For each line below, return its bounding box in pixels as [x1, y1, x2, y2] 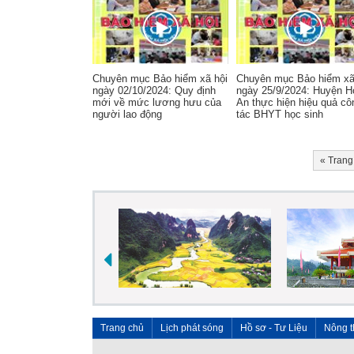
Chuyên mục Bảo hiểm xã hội [92, 73, 228, 85]
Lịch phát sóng [160, 322, 224, 333]
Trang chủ [100, 322, 144, 333]
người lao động [92, 108, 162, 120]
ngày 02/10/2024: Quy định [92, 85, 216, 96]
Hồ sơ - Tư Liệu [240, 322, 307, 333]
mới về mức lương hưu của [92, 96, 221, 108]
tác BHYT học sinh [236, 108, 323, 120]
